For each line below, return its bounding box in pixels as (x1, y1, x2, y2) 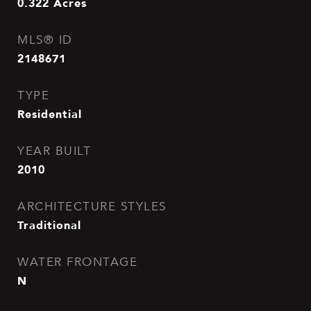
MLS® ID (17, 33, 73, 47)
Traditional (17, 216, 81, 234)
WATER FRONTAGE (17, 255, 137, 269)
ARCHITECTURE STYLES (17, 199, 167, 214)
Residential (17, 105, 82, 123)
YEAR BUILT (17, 144, 91, 158)
